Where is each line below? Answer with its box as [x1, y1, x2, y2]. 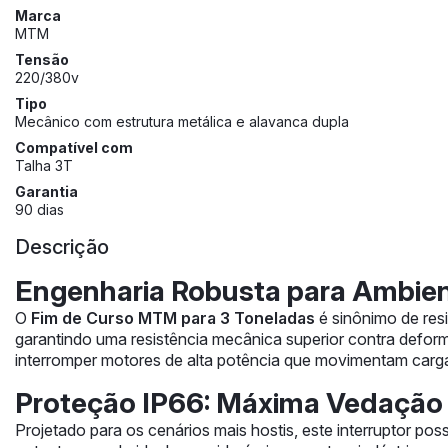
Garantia [15, 183, 78, 201]
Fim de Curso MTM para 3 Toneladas [31, 308, 315, 329]
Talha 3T [15, 157, 73, 175]
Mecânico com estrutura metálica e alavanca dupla [15, 113, 349, 131]
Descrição [15, 235, 109, 260]
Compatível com [15, 139, 133, 157]
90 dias [15, 201, 64, 219]
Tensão [15, 51, 69, 69]
